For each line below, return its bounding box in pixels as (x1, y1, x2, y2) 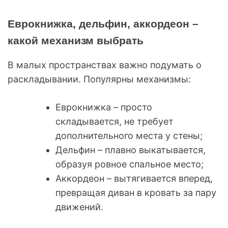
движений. (55, 201, 103, 212)
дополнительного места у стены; (55, 130, 203, 141)
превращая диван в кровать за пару (55, 187, 216, 198)
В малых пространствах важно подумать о (8, 59, 202, 70)
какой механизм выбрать (8, 34, 144, 46)
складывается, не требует (55, 116, 174, 127)
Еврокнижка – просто (55, 101, 152, 112)
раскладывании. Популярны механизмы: (8, 73, 191, 84)
